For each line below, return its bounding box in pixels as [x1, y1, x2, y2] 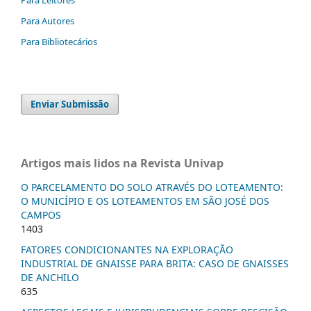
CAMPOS [21, 208, 61, 221]
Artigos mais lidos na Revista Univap [21, 155, 224, 171]
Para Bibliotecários [21, 35, 97, 48]
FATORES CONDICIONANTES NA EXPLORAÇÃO [21, 242, 233, 256]
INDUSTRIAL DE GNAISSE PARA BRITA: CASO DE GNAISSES [21, 256, 289, 270]
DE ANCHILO [21, 270, 79, 284]
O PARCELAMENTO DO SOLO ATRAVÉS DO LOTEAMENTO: [21, 180, 283, 194]
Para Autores [21, 14, 74, 27]
